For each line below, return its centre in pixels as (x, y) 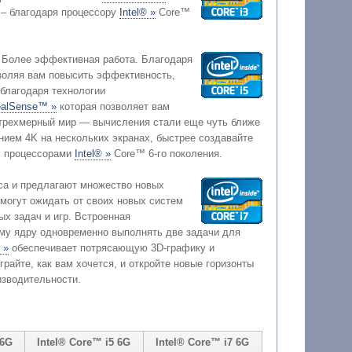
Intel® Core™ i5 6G (84, 343)
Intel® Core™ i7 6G (203, 343)
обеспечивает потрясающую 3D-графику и (111, 248)
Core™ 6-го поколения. (166, 154)
